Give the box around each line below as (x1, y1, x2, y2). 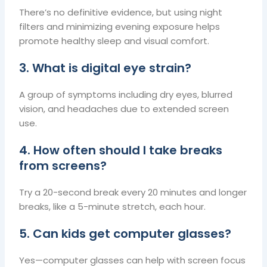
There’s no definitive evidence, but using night (19, 5, 223, 18)
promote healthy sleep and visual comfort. (19, 34, 210, 47)
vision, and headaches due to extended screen (19, 102, 229, 115)
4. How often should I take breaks (19, 141, 223, 159)
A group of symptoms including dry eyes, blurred (19, 88, 233, 101)
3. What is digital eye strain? (19, 59, 192, 76)
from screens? (19, 157, 107, 174)
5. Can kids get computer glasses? (19, 225, 232, 242)
